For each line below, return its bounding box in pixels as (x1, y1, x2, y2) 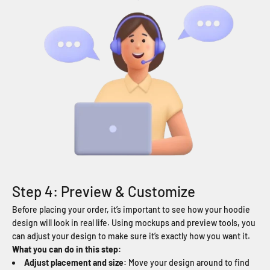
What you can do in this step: (12, 244, 121, 255)
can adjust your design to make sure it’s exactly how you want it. (12, 231, 250, 242)
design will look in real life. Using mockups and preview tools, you (12, 218, 256, 228)
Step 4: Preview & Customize (12, 183, 195, 201)
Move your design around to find (128, 257, 250, 268)
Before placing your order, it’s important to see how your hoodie (12, 204, 250, 215)
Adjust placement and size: (24, 257, 128, 268)
